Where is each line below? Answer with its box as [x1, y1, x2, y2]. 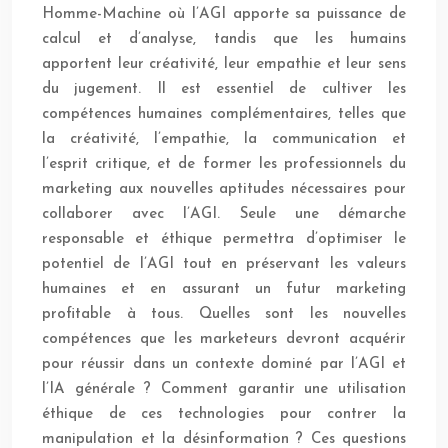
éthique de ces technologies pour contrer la [42, 407, 406, 423]
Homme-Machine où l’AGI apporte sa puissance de [42, 7, 406, 23]
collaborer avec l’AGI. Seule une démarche [42, 207, 406, 223]
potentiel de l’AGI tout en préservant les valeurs [42, 257, 406, 273]
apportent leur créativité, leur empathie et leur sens [42, 57, 406, 73]
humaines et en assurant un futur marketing [42, 282, 406, 298]
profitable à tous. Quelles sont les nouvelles [42, 307, 406, 323]
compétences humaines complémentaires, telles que [42, 107, 406, 123]
